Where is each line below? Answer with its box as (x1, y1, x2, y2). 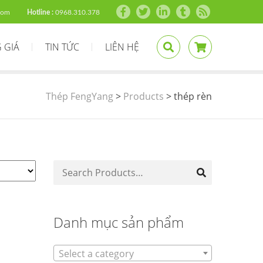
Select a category (59, 247, 134, 260)
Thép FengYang (46, 90, 113, 103)
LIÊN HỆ (105, 41, 139, 53)
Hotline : (27, 9, 53, 16)
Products (123, 90, 164, 103)
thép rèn (174, 90, 212, 103)
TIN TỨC (45, 41, 79, 53)
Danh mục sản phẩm (53, 213, 184, 232)
